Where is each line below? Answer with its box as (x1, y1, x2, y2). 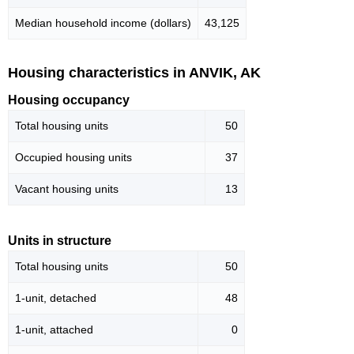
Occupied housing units (15, 151, 132, 164)
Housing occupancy (8, 93, 130, 107)
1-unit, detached (15, 292, 96, 305)
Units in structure (8, 234, 111, 248)
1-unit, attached (15, 323, 93, 337)
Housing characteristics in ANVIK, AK (8, 64, 261, 81)
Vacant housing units (15, 183, 119, 196)
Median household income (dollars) (15, 16, 191, 29)
